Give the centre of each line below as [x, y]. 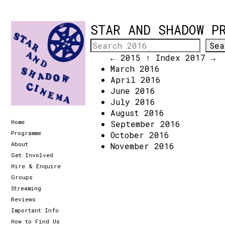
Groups [22, 177]
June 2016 [133, 91]
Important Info [35, 210]
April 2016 [136, 80]
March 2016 [135, 69]
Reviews [23, 199]
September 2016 [145, 124]
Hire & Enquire [36, 166]
